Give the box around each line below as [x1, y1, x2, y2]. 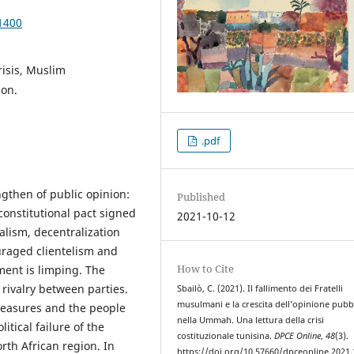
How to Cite [177, 262, 235, 277]
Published [177, 190, 226, 205]
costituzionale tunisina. [177, 330, 275, 342]
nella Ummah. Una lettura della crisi [177, 314, 325, 326]
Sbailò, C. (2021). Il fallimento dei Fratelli [177, 283, 344, 295]
